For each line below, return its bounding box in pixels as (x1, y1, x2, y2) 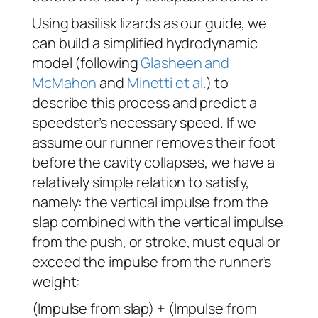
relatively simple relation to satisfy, (32, 172, 250, 192)
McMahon (32, 73, 97, 93)
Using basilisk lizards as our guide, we (32, 13, 268, 33)
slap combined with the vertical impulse (32, 212, 284, 232)
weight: (32, 272, 81, 292)
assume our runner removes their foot (32, 133, 276, 153)
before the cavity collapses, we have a (32, 153, 275, 172)
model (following (32, 53, 141, 73)
